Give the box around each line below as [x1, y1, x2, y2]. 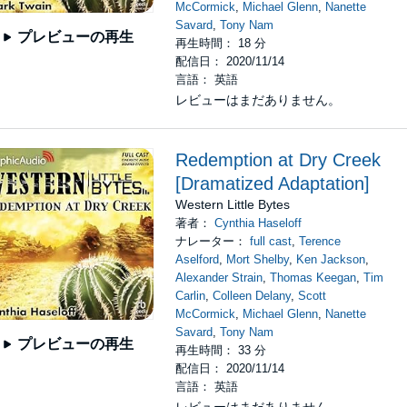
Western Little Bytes [175, 197, 291, 212]
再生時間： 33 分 [175, 343, 267, 357]
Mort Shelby [226, 253, 290, 266]
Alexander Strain [175, 271, 263, 284]
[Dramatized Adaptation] [175, 174, 371, 194]
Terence [299, 234, 342, 248]
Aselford [175, 253, 220, 266]
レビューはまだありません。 [175, 93, 342, 107]
